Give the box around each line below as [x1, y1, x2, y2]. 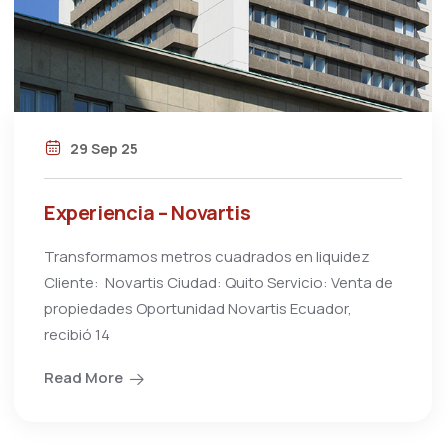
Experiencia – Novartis [44, 199, 251, 227]
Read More [44, 367, 123, 389]
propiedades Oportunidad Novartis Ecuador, [44, 298, 352, 320]
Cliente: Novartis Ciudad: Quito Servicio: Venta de [44, 272, 393, 294]
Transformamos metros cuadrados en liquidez [44, 246, 370, 268]
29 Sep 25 [67, 139, 138, 159]
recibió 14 [44, 324, 110, 346]
